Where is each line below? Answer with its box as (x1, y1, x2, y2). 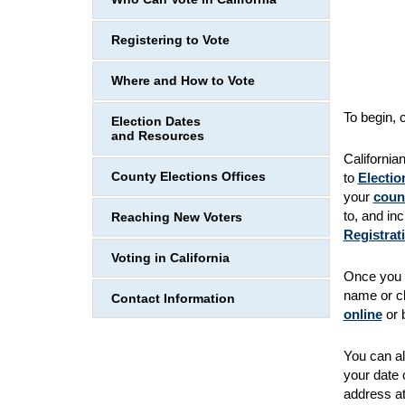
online (343, 306, 382, 322)
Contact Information (111, 291, 235, 306)
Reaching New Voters (111, 210, 242, 224)
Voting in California (111, 250, 230, 265)
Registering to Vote (111, 33, 230, 47)
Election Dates (111, 114, 201, 128)
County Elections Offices (111, 169, 266, 184)
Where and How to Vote (111, 73, 255, 88)
